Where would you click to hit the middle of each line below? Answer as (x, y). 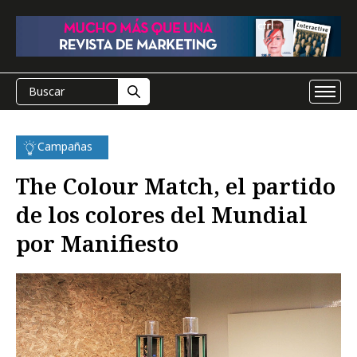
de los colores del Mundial (162, 214)
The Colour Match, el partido (176, 186)
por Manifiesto (97, 243)
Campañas (65, 146)
